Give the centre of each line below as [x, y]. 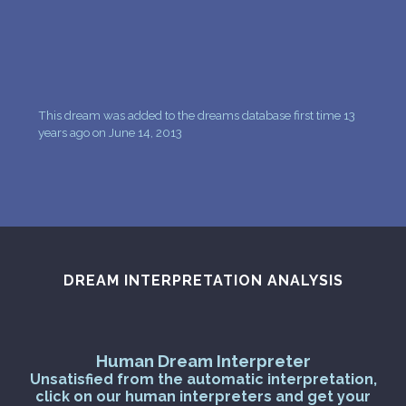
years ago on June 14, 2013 [111, 132]
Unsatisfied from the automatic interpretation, [203, 379]
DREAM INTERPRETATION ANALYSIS [203, 280]
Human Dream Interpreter [203, 360]
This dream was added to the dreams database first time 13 [197, 115]
